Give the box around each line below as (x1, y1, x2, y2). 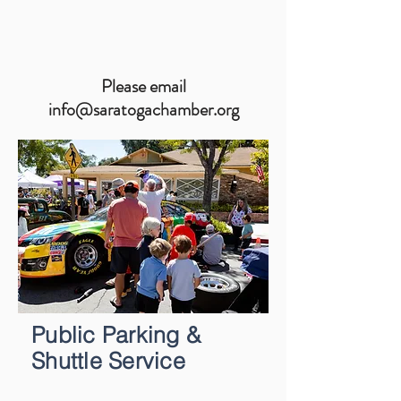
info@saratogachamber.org (47, 97, 239, 123)
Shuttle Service (31, 347, 185, 374)
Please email (100, 73, 186, 99)
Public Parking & (31, 321, 201, 348)
